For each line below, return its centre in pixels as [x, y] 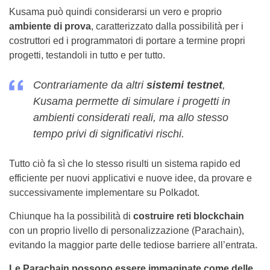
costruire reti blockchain [189, 216]
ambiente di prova [50, 26]
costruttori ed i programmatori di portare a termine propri [127, 41]
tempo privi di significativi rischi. [109, 134]
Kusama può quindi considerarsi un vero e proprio [115, 12]
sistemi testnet [184, 85]
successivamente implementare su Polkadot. [104, 193]
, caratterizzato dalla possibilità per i [167, 26]
